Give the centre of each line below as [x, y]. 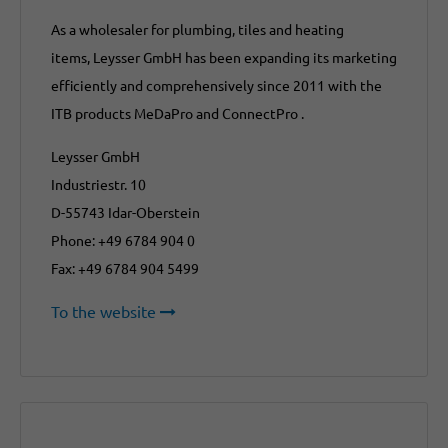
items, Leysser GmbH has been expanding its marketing [224, 57]
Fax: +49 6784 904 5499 [125, 268]
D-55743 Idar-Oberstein [125, 212]
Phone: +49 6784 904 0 [123, 240]
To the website [103, 311]
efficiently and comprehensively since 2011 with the [216, 85]
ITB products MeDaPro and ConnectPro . [177, 113]
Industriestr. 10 [98, 184]
